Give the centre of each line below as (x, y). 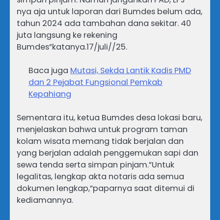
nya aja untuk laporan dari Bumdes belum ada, (110, 12)
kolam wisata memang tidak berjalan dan (100, 141)
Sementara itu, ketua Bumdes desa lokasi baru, (110, 118)
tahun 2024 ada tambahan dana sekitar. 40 (104, 24)
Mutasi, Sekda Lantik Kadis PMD (131, 71)
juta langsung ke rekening (67, 35)
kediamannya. (45, 200)
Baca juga (49, 71)
